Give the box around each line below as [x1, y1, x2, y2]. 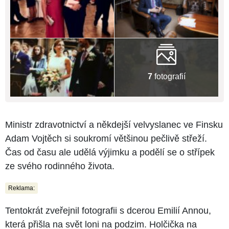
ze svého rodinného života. [5, 161, 114, 172]
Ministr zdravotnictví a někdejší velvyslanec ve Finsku [5, 120, 223, 130]
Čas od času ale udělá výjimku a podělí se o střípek [5, 147, 215, 158]
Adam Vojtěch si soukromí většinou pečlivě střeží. [5, 133, 207, 144]
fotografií [152, 72, 186, 81]
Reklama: [8, 185, 35, 192]
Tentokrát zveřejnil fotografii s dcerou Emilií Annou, [5, 205, 211, 216]
